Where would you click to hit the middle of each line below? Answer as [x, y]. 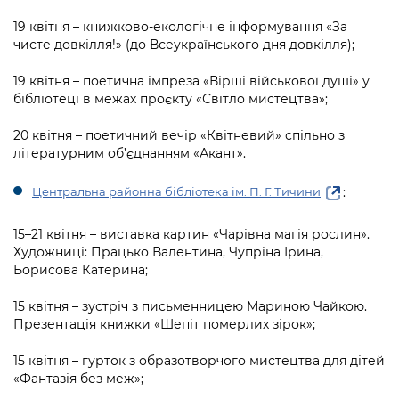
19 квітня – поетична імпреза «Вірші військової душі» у [191, 81]
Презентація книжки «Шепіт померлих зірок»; [164, 325]
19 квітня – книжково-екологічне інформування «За [180, 26]
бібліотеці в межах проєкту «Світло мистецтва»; [171, 98]
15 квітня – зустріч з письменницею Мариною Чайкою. [190, 307]
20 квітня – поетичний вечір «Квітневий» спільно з [179, 135]
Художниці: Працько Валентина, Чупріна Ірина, [168, 252]
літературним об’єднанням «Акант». [130, 153]
